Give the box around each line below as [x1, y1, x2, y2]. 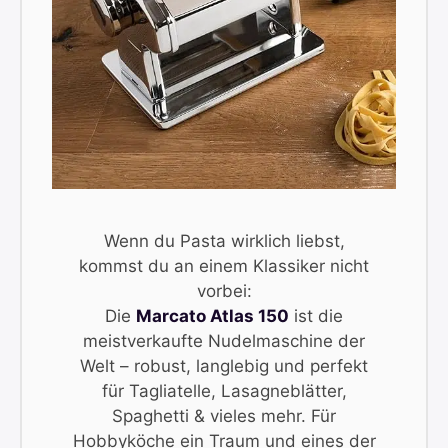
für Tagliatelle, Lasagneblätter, [101, 380, 347, 401]
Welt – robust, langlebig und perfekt [80, 355, 368, 376]
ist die [289, 305, 343, 326]
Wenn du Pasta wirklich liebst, [103, 230, 345, 251]
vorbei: [196, 280, 252, 301]
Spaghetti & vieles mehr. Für [112, 405, 336, 426]
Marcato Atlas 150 [136, 305, 289, 326]
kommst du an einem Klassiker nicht [79, 255, 369, 276]
